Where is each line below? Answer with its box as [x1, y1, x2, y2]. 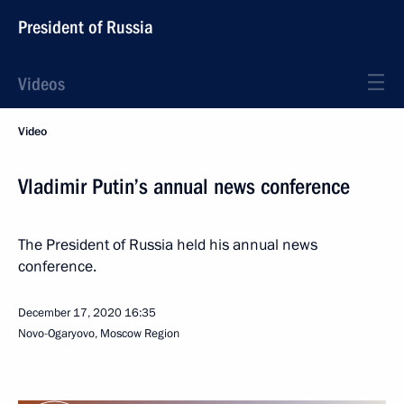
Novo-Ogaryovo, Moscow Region [18, 326, 179, 342]
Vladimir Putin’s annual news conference [18, 174, 350, 199]
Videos [18, 73, 65, 95]
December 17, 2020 [18, 305, 122, 321]
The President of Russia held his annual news [18, 234, 317, 255]
